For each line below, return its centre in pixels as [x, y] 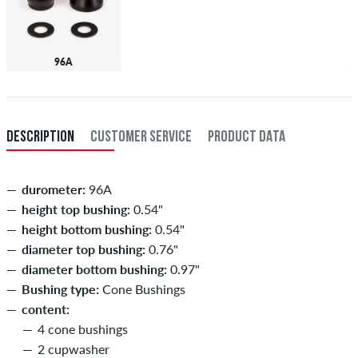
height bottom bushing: [87, 229]
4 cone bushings [83, 328]
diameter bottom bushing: [94, 268]
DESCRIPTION [40, 137]
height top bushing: [76, 209]
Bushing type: [60, 288]
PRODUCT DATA [247, 137]
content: [46, 308]
